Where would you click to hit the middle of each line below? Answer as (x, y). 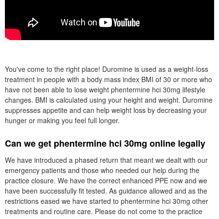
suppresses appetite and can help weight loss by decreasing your (106, 110)
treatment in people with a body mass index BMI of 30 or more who (109, 79)
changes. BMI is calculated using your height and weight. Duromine (109, 99)
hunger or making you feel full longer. (62, 120)
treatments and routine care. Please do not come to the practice (104, 211)
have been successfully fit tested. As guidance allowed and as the (106, 190)
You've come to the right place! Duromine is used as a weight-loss (107, 69)
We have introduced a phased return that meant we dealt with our (106, 160)
